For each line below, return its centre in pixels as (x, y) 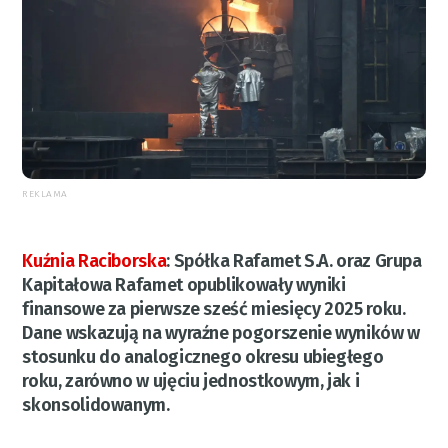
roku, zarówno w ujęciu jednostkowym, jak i (191, 380)
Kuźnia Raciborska (94, 260)
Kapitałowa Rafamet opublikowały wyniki (184, 284)
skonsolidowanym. (96, 404)
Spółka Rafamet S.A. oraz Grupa (297, 260)
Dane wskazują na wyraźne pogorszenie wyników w (221, 332)
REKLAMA (45, 193)
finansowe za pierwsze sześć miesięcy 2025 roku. (214, 308)
